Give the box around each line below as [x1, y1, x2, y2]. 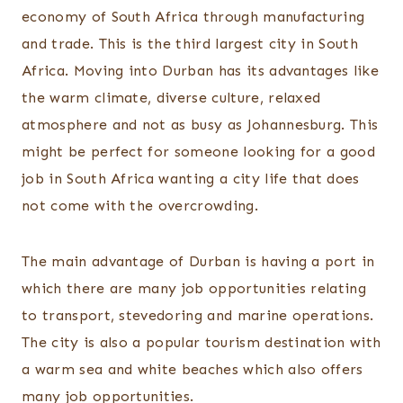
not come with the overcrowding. [22, 197, 268, 215]
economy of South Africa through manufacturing [22, 8, 365, 26]
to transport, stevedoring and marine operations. [22, 307, 374, 325]
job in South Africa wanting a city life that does [22, 170, 360, 188]
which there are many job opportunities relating [22, 280, 367, 298]
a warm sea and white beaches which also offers [22, 361, 363, 379]
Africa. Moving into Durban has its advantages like [22, 62, 380, 80]
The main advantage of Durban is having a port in [22, 253, 375, 271]
